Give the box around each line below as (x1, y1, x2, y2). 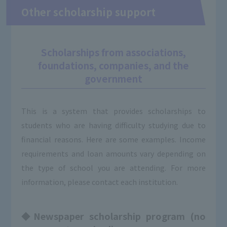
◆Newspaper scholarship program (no (21, 209, 206, 223)
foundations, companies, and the (38, 59, 189, 72)
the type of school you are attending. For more (21, 162, 206, 173)
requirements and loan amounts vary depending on (21, 148, 206, 159)
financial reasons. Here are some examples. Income (21, 134, 206, 145)
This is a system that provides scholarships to (21, 105, 206, 117)
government (85, 72, 142, 86)
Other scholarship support (21, 5, 156, 20)
